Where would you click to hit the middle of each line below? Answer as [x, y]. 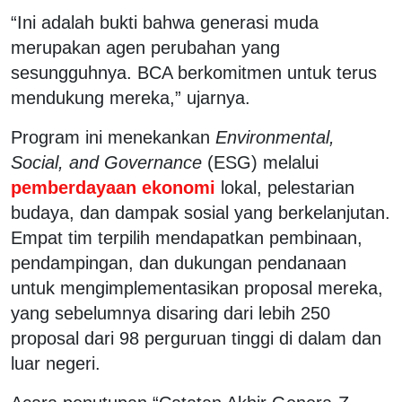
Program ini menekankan [113, 137]
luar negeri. [56, 363]
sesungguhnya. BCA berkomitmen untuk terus [194, 72]
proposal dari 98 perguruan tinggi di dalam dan [196, 338]
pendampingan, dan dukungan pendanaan [179, 262]
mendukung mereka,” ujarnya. [131, 97]
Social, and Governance [106, 162]
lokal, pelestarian [288, 187]
